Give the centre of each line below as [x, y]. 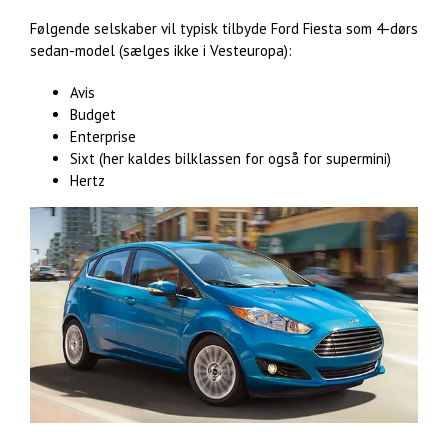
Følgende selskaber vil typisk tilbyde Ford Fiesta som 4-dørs [224, 29]
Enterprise [103, 137]
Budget [93, 115]
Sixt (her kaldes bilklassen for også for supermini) [230, 159]
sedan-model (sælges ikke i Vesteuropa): [161, 51]
